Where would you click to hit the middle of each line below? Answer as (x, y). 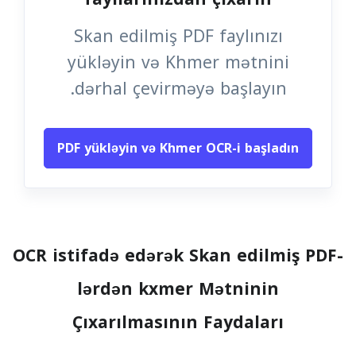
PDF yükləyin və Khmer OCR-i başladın (178, 148)
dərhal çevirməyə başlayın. (180, 89)
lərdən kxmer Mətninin (178, 289)
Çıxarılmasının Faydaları (178, 323)
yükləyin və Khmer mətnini (178, 63)
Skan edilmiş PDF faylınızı (178, 37)
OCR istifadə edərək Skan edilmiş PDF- (178, 256)
